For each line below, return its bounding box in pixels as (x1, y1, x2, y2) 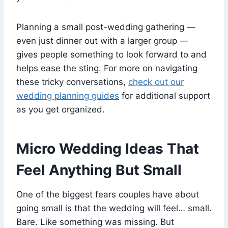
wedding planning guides (16, 90, 119, 101)
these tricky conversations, (16, 76, 128, 87)
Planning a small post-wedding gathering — (16, 21, 195, 32)
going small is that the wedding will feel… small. (16, 203, 212, 213)
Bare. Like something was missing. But (16, 216, 174, 227)
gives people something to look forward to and (16, 49, 207, 60)
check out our (128, 76, 184, 87)
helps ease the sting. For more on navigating (16, 63, 197, 73)
